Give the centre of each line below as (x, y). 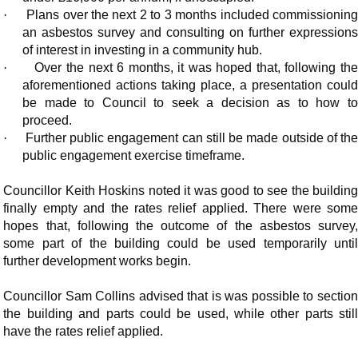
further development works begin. (97, 261)
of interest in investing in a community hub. (143, 50)
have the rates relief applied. (84, 332)
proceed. (48, 121)
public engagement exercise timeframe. (134, 156)
